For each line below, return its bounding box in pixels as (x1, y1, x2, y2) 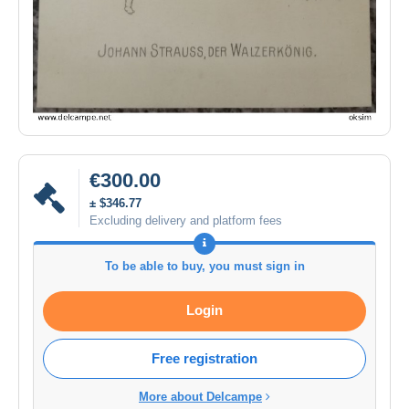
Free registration (152, 350, 257, 366)
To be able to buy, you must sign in (104, 258, 305, 273)
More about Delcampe (139, 389, 262, 404)
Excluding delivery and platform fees (89, 213, 282, 227)
